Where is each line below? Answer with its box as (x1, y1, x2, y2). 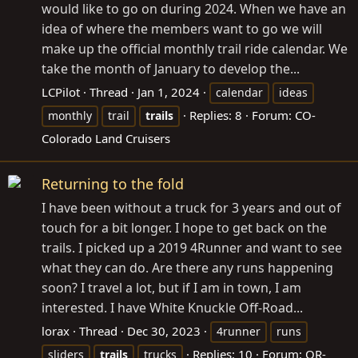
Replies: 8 (189, 106, 242, 123)
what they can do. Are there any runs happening (42, 258, 333, 276)
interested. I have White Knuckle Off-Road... (42, 298, 303, 316)
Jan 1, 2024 (137, 83, 200, 100)
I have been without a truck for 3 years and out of (42, 198, 341, 217)
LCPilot (42, 83, 80, 100)
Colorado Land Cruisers (42, 129, 170, 146)
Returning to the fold (42, 173, 184, 193)
